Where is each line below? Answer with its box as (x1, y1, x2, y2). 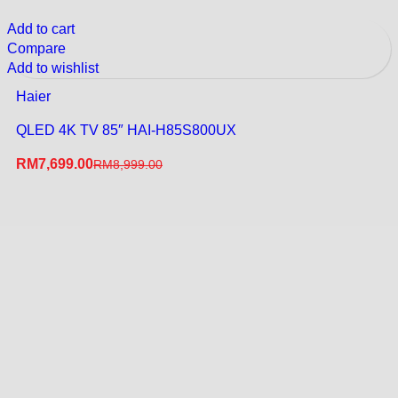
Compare (7, 40, 66, 56)
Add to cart (7, 20, 75, 36)
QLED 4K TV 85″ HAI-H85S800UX (16, 122, 236, 138)
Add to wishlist (7, 60, 99, 76)
